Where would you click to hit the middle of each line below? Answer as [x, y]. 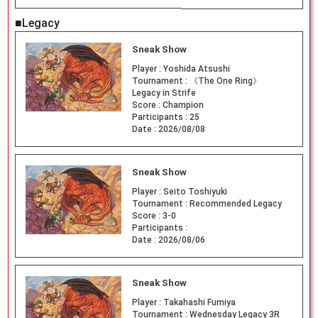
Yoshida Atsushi [196, 69]
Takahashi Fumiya [199, 302]
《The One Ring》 [225, 81]
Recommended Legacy [235, 203]
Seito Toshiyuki [195, 191]
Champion [183, 105]
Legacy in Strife [164, 93]
